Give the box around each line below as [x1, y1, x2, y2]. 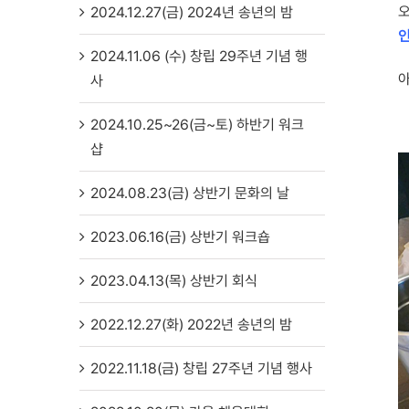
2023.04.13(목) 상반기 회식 [90, 272, 257, 290]
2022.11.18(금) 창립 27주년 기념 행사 [90, 360, 312, 378]
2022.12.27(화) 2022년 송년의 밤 [90, 316, 292, 334]
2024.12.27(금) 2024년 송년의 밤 [90, 4, 293, 22]
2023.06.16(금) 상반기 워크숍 [90, 228, 270, 246]
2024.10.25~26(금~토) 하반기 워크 [90, 116, 304, 134]
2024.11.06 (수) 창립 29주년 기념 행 [90, 47, 308, 66]
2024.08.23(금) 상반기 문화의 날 [90, 184, 289, 203]
